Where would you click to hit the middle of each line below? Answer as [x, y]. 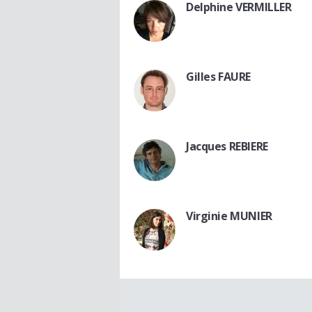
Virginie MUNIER [229, 216]
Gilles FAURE [218, 76]
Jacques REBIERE [227, 146]
